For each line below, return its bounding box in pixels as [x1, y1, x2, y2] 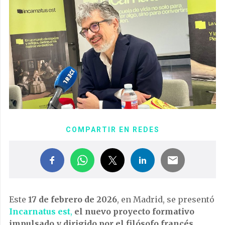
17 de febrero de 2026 [28, 194, 117, 205]
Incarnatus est [9, 206, 70, 217]
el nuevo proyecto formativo [74, 206, 194, 217]
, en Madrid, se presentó [117, 194, 214, 205]
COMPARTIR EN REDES [65, 126, 160, 134]
